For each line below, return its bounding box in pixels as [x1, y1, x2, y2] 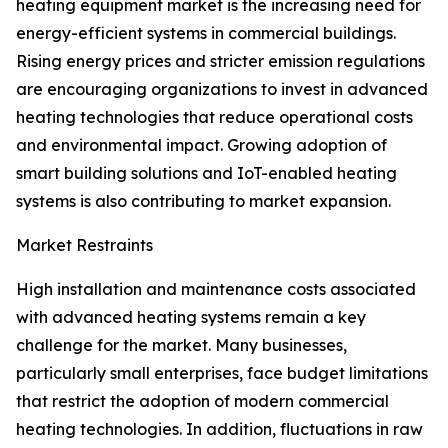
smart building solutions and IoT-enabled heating [16, 163, 397, 184]
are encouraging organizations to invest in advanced [16, 79, 428, 100]
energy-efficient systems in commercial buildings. [16, 23, 396, 44]
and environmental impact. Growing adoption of [16, 135, 387, 156]
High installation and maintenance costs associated [16, 279, 416, 300]
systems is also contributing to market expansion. [16, 191, 391, 212]
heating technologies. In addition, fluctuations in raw [16, 419, 423, 440]
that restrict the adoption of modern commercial [16, 391, 389, 412]
